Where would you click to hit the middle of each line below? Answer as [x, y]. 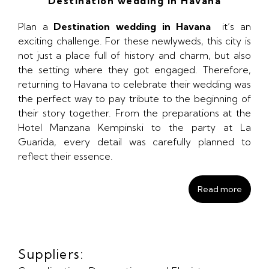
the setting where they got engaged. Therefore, [134, 69]
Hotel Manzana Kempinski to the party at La [134, 127]
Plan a [36, 26]
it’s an [231, 26]
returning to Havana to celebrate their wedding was [134, 84]
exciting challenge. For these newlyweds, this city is [134, 41]
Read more [220, 189]
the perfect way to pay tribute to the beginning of [134, 98]
